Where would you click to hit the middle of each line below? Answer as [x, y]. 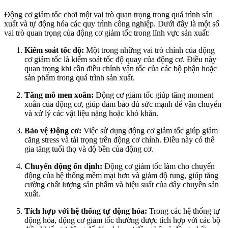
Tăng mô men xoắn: [59, 95]
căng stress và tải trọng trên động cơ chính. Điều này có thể [119, 139]
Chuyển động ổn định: [63, 166]
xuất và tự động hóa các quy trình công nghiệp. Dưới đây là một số [112, 23]
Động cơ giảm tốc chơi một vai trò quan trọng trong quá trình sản [108, 14]
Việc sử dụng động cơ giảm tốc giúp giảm [150, 130]
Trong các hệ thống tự [183, 211]
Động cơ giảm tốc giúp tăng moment [153, 95]
